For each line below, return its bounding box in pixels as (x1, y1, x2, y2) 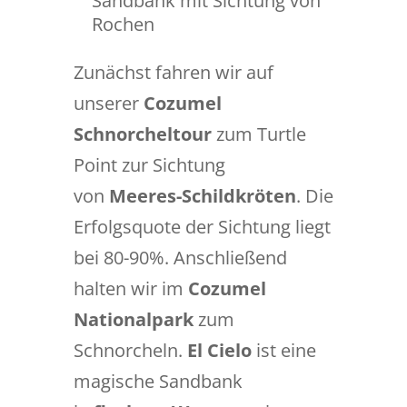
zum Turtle (211, 122, 306, 146)
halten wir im (73, 276, 188, 301)
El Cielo (186, 338, 252, 362)
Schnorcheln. (73, 338, 187, 362)
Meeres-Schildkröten (108, 184, 296, 208)
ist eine (251, 338, 316, 362)
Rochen (91, 12, 154, 36)
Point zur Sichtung (73, 153, 225, 177)
